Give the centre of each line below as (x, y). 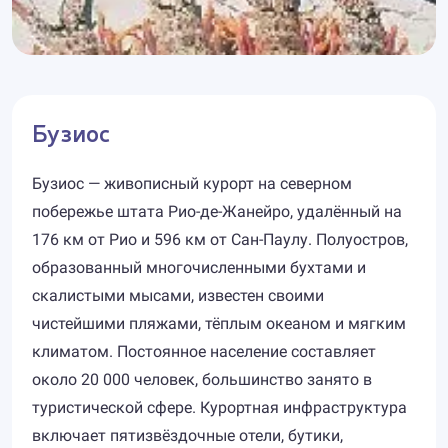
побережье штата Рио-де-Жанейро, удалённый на (217, 211)
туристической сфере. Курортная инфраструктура (219, 407)
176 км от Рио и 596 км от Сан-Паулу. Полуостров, (220, 239)
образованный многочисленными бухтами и (199, 267)
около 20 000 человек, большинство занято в (202, 379)
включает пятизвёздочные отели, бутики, (187, 435)
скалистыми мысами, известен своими (178, 295)
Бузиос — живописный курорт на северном (192, 183)
